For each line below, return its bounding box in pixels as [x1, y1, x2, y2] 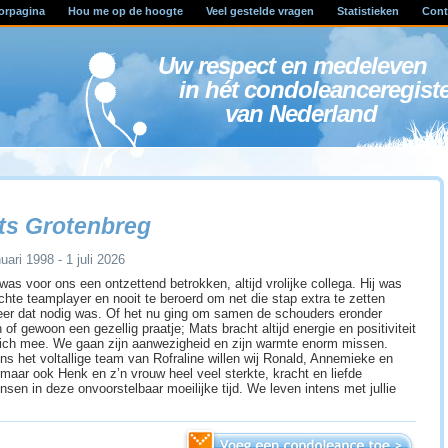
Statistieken [336, 5, 399, 17]
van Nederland [225, 100, 413, 127]
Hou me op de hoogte [67, 5, 183, 17]
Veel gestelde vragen [205, 5, 314, 17]
